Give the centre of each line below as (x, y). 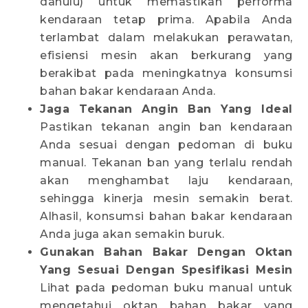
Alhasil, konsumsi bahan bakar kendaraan (166, 217)
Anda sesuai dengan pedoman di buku (166, 145)
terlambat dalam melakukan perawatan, (166, 38)
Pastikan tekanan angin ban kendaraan (166, 127)
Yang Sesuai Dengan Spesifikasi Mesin (166, 270)
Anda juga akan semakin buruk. (132, 234)
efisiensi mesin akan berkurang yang (166, 56)
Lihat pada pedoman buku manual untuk (166, 288)
